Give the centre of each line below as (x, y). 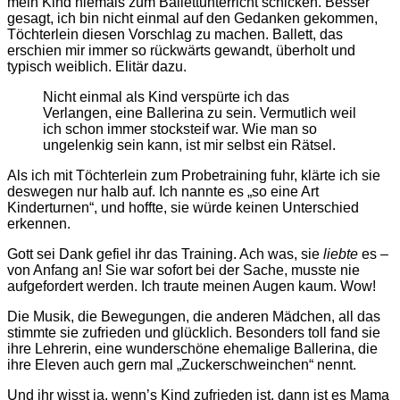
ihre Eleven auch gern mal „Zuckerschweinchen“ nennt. (182, 365)
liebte (341, 254)
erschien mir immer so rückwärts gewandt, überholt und (181, 51)
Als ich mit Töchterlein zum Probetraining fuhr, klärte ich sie (194, 176)
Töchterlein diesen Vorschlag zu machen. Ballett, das (175, 35)
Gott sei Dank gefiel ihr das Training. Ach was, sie (165, 254)
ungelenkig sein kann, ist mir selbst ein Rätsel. (189, 146)
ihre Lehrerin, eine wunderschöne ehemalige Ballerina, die (192, 349)
